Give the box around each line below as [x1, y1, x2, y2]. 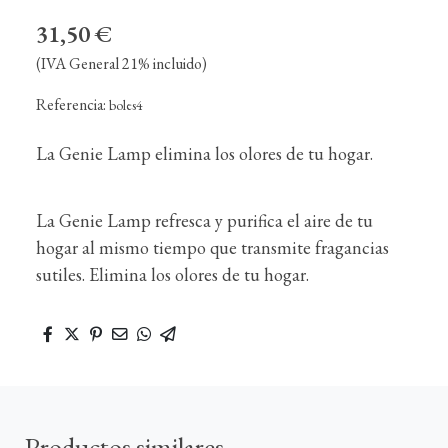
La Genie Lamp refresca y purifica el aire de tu [36, 209, 373, 232]
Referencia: [36, 94, 109, 115]
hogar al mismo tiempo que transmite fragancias [36, 236, 389, 259]
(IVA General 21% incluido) [36, 53, 207, 74]
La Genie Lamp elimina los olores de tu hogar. [36, 142, 373, 165]
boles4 [109, 96, 143, 114]
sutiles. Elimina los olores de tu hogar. [36, 263, 309, 286]
